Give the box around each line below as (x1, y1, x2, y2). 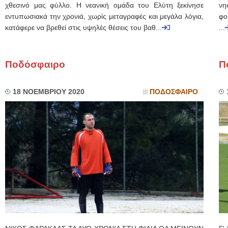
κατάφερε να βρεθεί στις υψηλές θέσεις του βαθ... (5, 24, 162, 32)
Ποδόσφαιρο (5, 59, 65, 70)
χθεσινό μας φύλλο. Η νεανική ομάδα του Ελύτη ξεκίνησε (5, 2, 204, 9)
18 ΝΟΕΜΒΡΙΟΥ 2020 (13, 88, 84, 96)
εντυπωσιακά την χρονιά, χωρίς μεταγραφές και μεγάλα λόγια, (5, 13, 204, 20)
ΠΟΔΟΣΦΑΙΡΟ (150, 88, 198, 96)
